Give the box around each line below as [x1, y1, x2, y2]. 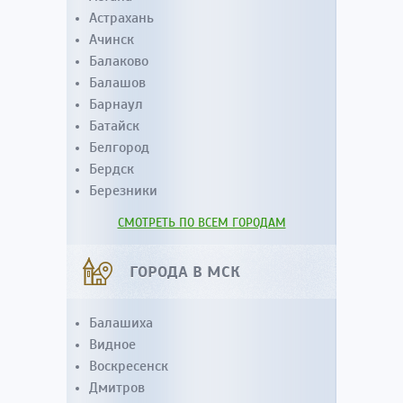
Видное [89, 336, 136, 354]
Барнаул [89, 95, 143, 113]
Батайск [89, 117, 139, 135]
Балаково [89, 52, 148, 70]
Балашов [89, 74, 146, 92]
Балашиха [89, 314, 153, 332]
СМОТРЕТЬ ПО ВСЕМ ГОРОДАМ [117, 215, 286, 230]
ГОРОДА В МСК [130, 262, 240, 282]
